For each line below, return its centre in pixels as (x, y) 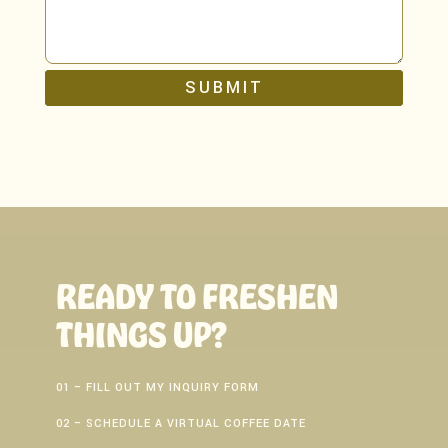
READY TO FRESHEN (197, 295)
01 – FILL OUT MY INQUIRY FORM (157, 388)
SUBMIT (224, 87)
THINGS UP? (141, 333)
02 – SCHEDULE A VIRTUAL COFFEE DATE (181, 423)
